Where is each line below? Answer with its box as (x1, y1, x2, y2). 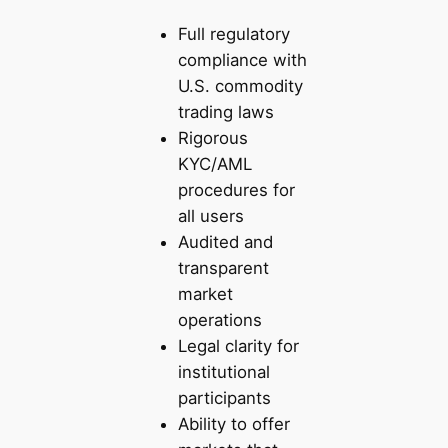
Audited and (177, 232, 273, 252)
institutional (177, 362, 270, 382)
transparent (177, 258, 269, 278)
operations (177, 310, 262, 330)
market (177, 284, 233, 304)
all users (177, 206, 244, 226)
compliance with (177, 50, 307, 70)
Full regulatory (177, 24, 290, 44)
